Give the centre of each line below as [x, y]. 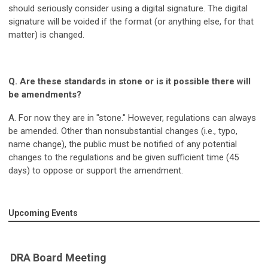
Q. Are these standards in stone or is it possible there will [130, 81]
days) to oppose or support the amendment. [96, 170]
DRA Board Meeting [58, 257]
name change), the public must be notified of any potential [123, 144]
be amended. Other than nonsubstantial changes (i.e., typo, [123, 131]
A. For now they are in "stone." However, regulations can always [132, 118]
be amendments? [45, 94]
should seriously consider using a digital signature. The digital [128, 8]
